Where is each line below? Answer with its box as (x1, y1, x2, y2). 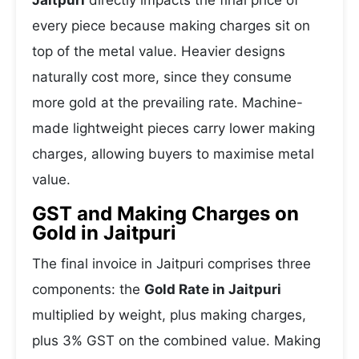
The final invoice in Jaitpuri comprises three (32, 256, 311, 272)
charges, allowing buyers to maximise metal (32, 146, 314, 162)
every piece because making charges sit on (32, 18, 310, 34)
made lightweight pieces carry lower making (32, 120, 315, 136)
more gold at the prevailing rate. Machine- (32, 95, 303, 111)
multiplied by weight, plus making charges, (32, 307, 306, 323)
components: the (32, 281, 144, 297)
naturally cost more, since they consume (32, 69, 292, 85)
